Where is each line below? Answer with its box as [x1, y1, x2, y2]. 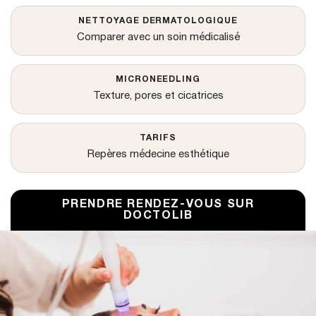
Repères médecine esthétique [87, 150, 229, 159]
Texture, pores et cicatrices [92, 91, 224, 101]
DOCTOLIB [123, 210, 193, 221]
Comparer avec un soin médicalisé [76, 32, 240, 42]
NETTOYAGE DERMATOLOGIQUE [78, 17, 238, 25]
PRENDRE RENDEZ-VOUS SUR [61, 199, 255, 209]
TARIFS [140, 134, 176, 142]
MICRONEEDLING [115, 75, 201, 83]
